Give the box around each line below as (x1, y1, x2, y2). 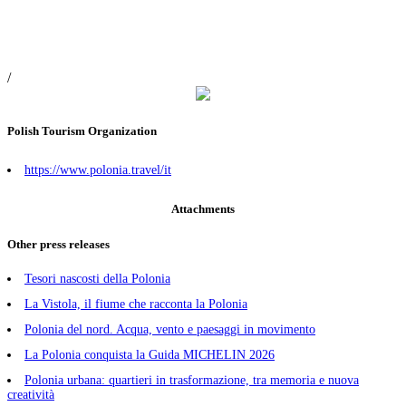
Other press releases (7, 237, 110, 251)
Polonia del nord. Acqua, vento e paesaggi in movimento (24, 322, 315, 336)
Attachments (171, 202, 235, 217)
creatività (7, 387, 54, 401)
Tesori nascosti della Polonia (24, 271, 170, 285)
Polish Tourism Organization (7, 124, 157, 139)
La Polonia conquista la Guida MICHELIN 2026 (24, 347, 275, 362)
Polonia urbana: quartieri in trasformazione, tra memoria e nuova (24, 372, 359, 387)
